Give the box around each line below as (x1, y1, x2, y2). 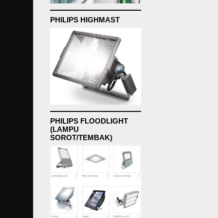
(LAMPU (50, 125, 79, 133)
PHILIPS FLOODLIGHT (50, 116, 128, 125)
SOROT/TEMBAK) (50, 133, 112, 142)
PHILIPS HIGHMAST (50, 16, 120, 24)
